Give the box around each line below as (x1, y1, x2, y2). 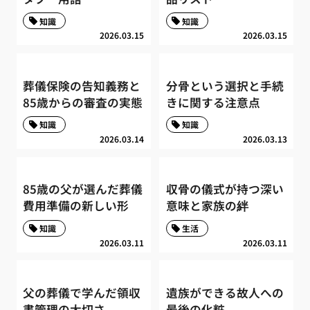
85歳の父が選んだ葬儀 (23, 181, 143, 198)
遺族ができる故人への (165, 284, 284, 302)
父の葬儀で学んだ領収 (23, 284, 141, 302)
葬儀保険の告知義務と (23, 77, 141, 94)
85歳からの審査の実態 (23, 93, 143, 111)
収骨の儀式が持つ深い (165, 181, 284, 198)
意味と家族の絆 (165, 197, 248, 215)
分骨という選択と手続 (165, 77, 284, 94)
